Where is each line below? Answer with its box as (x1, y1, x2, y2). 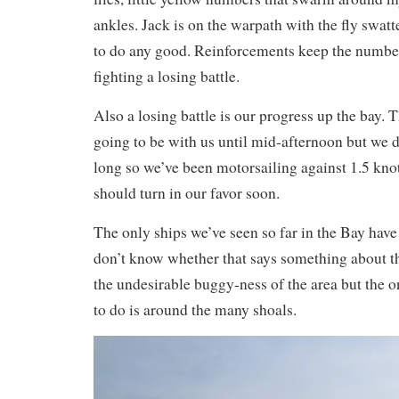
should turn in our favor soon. (94, 182, 280, 203)
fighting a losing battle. (94, 65, 240, 86)
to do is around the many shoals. (94, 298, 297, 320)
